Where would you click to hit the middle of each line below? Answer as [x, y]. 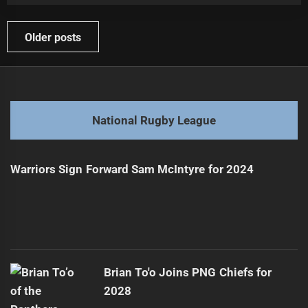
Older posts [53, 38]
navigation [38, 50]
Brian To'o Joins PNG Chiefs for [188, 273]
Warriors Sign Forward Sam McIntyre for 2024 [132, 169]
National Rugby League [154, 120]
